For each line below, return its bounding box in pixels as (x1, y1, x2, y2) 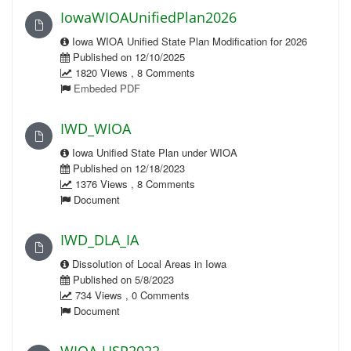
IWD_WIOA (60, 119, 131, 138)
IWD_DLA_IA (60, 230, 139, 249)
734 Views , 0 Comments (72, 288, 190, 302)
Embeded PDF (74, 81, 140, 96)
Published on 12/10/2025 (70, 49, 185, 64)
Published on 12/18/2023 (70, 161, 185, 175)
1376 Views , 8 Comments (72, 176, 195, 191)
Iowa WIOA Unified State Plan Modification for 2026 (69, 34, 307, 49)
